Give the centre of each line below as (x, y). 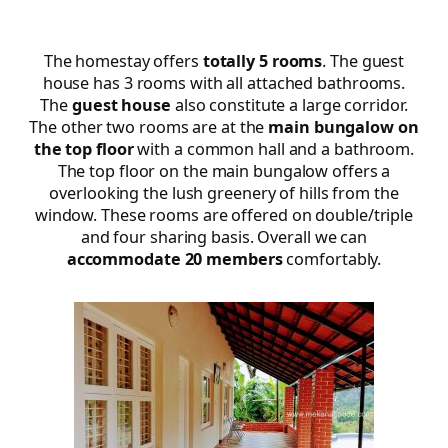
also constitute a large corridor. (289, 104)
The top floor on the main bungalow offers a (224, 170)
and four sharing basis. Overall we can (224, 236)
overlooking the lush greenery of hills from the (224, 192)
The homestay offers (123, 60)
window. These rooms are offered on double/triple (224, 214)
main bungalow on (343, 126)
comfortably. (332, 258)
